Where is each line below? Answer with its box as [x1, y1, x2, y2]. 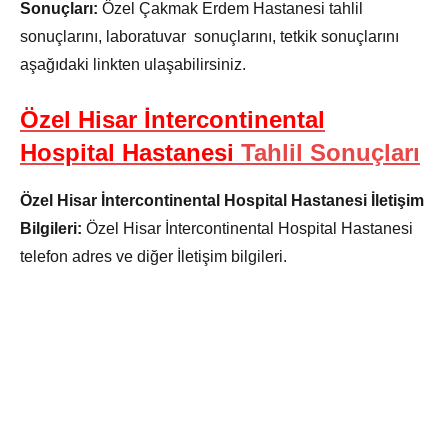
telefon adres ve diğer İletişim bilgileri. [20, 247, 287, 265]
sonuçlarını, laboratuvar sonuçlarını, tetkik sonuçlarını [20, 27, 399, 45]
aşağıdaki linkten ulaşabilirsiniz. [20, 55, 246, 73]
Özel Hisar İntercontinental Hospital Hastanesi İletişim [20, 191, 424, 209]
